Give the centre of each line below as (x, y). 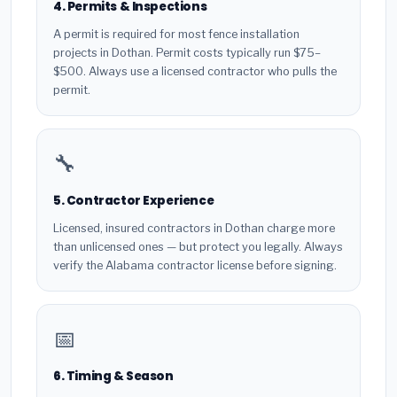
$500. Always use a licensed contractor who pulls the (195, 71)
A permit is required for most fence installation (176, 34)
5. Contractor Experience (134, 200)
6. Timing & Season (113, 376)
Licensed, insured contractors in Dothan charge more (194, 228)
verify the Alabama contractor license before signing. (195, 265)
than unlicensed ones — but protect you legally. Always (198, 246)
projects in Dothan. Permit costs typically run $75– (187, 52)
